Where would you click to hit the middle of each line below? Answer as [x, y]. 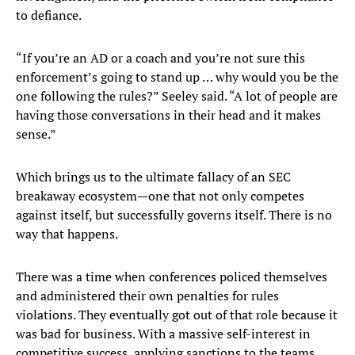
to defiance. [49, 15]
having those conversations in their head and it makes [168, 115]
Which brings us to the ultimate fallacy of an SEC [153, 177]
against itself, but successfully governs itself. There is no [174, 215]
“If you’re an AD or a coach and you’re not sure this [160, 58]
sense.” [36, 134]
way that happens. [67, 234]
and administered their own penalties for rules [147, 296]
